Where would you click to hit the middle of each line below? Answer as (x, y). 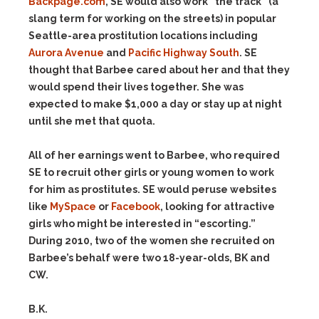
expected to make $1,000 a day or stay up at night (155, 104)
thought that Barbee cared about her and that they (159, 70)
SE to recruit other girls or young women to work (151, 172)
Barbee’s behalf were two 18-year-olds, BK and (149, 258)
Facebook (136, 206)
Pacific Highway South (184, 53)
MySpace (73, 206)
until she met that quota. (92, 121)
